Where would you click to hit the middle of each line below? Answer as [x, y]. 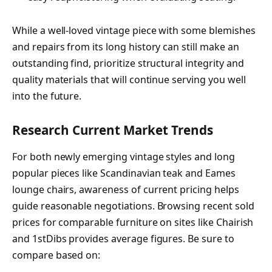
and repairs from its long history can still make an [126, 46]
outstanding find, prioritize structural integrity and [128, 63]
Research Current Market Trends [113, 130]
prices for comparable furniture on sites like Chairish [133, 222]
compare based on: [56, 255]
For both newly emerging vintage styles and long [124, 156]
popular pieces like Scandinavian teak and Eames [124, 173]
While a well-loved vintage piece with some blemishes [134, 30]
